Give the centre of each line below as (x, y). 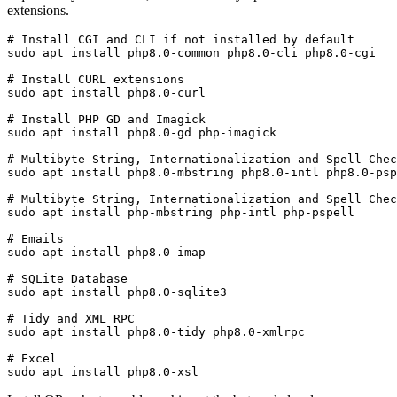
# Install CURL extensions (96, 80)
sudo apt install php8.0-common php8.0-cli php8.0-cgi (195, 53)
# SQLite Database (67, 279)
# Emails (35, 239)
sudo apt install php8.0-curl (106, 93)
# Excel (32, 359)
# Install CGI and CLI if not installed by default (181, 40)
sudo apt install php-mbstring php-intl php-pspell (181, 213)
